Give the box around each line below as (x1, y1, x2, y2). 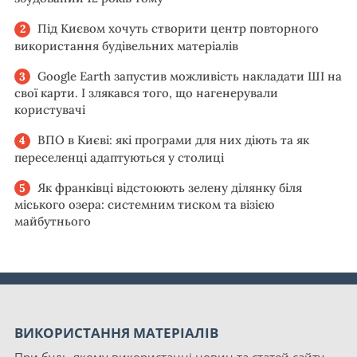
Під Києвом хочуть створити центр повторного (37, 21, 319, 37)
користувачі (14, 102, 85, 118)
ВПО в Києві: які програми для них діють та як (37, 132, 309, 148)
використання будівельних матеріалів (14, 37, 238, 53)
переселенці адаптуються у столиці (14, 149, 224, 165)
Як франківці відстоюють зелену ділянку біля (37, 179, 302, 195)
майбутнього (14, 214, 91, 229)
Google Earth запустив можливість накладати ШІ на (37, 68, 342, 84)
